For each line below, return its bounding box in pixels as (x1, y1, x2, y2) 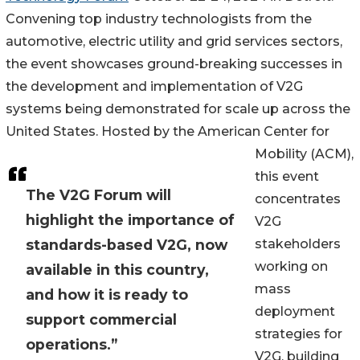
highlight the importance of (26, 211, 235, 229)
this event (255, 169, 319, 185)
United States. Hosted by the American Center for (6, 124, 329, 140)
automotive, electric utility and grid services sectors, (6, 34, 342, 50)
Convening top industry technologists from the (6, 11, 312, 27)
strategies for (255, 326, 342, 342)
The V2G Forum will (26, 186, 171, 204)
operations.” (26, 336, 117, 354)
